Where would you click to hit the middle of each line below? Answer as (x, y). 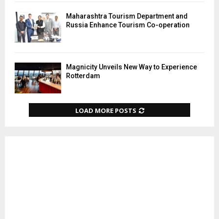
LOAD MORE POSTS (106, 111)
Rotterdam (83, 76)
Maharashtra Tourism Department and (127, 16)
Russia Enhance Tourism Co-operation (128, 25)
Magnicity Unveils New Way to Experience (131, 67)
